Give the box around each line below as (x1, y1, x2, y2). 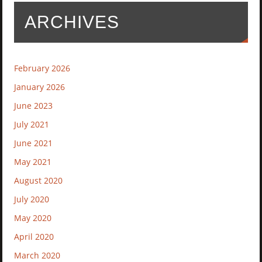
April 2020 (14, 231, 54, 243)
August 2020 (14, 175, 63, 187)
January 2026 (14, 81, 65, 93)
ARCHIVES (25, 12, 120, 32)
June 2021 (14, 137, 53, 149)
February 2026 (14, 63, 71, 74)
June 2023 (14, 100, 53, 112)
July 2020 (14, 194, 50, 205)
